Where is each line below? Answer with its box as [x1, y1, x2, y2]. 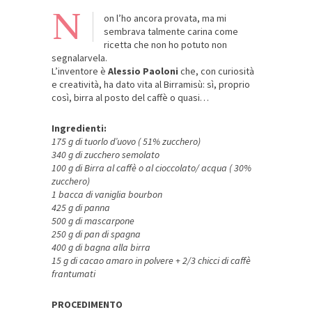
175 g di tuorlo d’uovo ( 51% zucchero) [52, 135, 201, 148]
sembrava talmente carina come [104, 25, 238, 38]
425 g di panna [52, 201, 110, 214]
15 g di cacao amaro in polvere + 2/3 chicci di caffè [52, 254, 251, 267]
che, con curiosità [178, 65, 254, 78]
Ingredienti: [52, 122, 107, 135]
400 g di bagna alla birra [52, 241, 150, 254]
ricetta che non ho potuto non [104, 38, 227, 52]
